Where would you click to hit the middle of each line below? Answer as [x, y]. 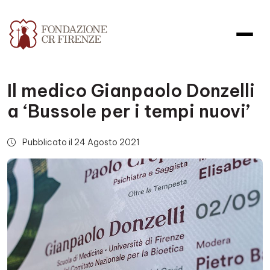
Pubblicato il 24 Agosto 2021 [80, 142]
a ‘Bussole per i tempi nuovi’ [129, 111]
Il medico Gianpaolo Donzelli [131, 91]
